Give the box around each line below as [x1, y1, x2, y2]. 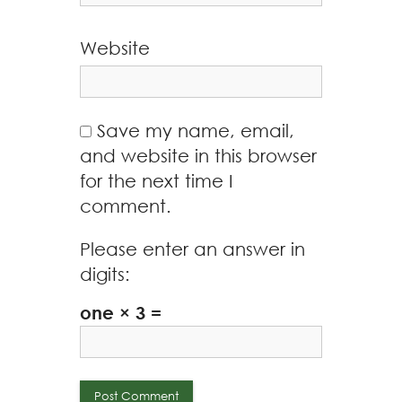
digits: [80, 263, 130, 284]
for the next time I [80, 170, 233, 191]
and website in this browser [80, 144, 317, 166]
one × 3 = [80, 301, 162, 323]
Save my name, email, [97, 119, 294, 141]
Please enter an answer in [80, 238, 305, 259]
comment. [80, 195, 171, 216]
